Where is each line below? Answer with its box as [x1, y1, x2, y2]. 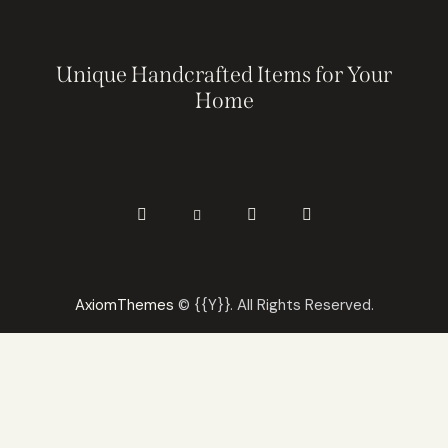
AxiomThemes [74, 294, 174, 315]
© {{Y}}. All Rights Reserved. [173, 294, 374, 315]
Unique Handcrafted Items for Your [56, 61, 392, 88]
